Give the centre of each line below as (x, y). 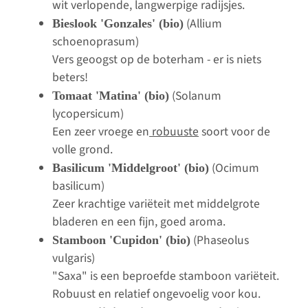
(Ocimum (234, 168)
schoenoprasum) (96, 42)
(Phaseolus (220, 241)
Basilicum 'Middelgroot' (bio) (131, 168)
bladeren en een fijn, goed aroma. (139, 222)
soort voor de (234, 132)
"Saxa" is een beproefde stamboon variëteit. (166, 276)
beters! (70, 78)
